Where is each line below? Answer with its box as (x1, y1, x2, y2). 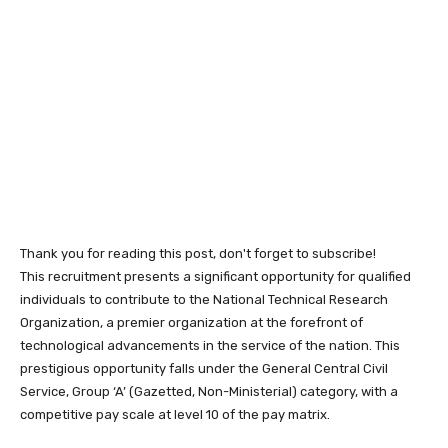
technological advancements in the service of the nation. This (20, 337, 400, 353)
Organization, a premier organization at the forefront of (20, 314, 363, 330)
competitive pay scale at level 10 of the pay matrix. (20, 406, 330, 422)
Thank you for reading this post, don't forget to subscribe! (20, 245, 376, 261)
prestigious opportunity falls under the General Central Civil (20, 360, 388, 376)
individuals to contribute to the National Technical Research (20, 291, 388, 307)
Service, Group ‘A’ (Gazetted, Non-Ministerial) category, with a (20, 383, 398, 399)
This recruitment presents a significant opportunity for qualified (20, 268, 411, 284)
